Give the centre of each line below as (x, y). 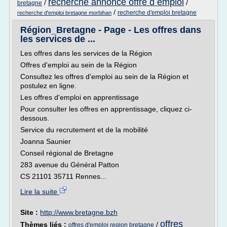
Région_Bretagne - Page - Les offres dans (111, 30)
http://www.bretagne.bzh (79, 212)
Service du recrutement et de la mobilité (84, 130)
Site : (30, 212)
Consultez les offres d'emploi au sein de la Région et (104, 77)
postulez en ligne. (48, 86)
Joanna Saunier (46, 141)
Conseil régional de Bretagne (67, 153)
